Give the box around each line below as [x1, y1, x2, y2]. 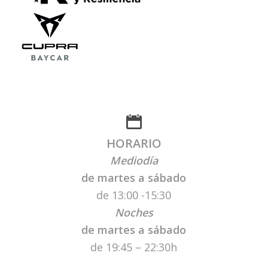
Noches [114, 205, 153, 220]
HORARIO [106, 135, 162, 152]
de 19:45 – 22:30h [90, 240, 178, 255]
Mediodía [109, 153, 158, 168]
